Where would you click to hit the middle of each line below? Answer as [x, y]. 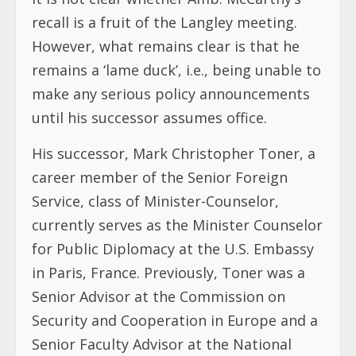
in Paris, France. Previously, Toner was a [168, 272]
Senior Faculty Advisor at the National [162, 344]
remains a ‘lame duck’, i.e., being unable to [176, 70]
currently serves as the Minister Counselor [177, 224]
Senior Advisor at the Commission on [159, 296]
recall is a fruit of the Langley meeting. [164, 22]
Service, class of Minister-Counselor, [155, 201]
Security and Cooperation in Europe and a [175, 320]
